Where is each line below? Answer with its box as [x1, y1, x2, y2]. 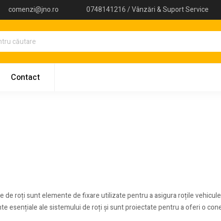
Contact [11, 72, 40, 84]
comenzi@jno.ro [8, 4, 59, 15]
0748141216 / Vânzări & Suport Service [86, 4, 209, 15]
